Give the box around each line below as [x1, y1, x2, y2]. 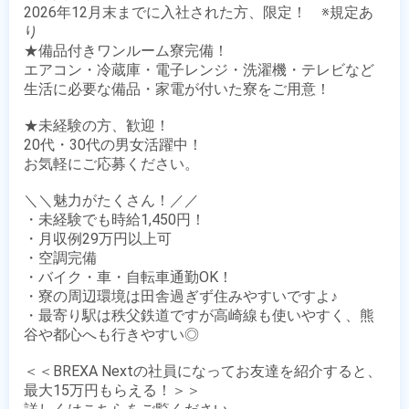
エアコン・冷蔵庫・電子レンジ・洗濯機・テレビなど [24, 61, 374, 79]
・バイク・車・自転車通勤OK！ [24, 268, 233, 286]
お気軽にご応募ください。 [24, 155, 199, 173]
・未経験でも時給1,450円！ [24, 211, 205, 228]
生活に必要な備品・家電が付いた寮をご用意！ [24, 80, 330, 98]
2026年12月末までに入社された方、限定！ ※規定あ [24, 4, 373, 21]
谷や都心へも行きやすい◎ [24, 326, 199, 343]
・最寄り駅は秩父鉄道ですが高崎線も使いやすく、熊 [24, 307, 374, 324]
